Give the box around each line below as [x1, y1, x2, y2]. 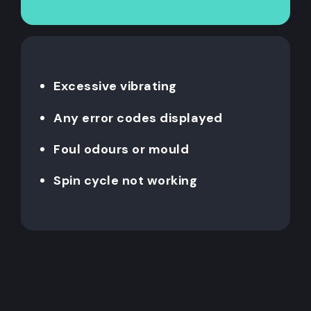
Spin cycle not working [53, 171, 197, 189]
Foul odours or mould [53, 140, 189, 158]
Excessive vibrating [53, 78, 177, 95]
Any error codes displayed [53, 109, 223, 126]
